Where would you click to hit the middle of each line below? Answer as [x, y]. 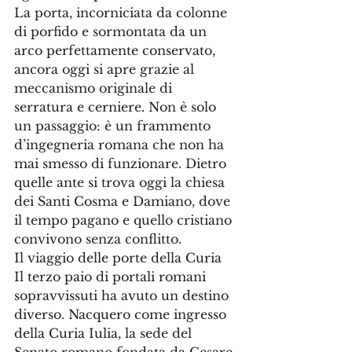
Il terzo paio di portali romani [112, 277]
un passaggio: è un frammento [114, 126]
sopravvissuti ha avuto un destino [123, 295]
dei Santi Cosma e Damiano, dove [124, 201]
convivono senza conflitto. [98, 239]
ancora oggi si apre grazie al [106, 69]
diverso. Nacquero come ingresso [122, 314]
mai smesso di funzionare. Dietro [122, 163]
